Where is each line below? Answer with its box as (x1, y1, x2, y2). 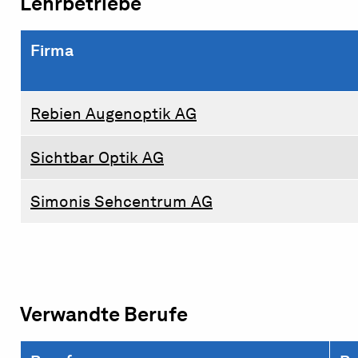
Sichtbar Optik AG (30, 147, 164, 167)
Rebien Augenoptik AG (30, 103, 197, 123)
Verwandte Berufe (20, 301, 188, 326)
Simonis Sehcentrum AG (30, 191, 213, 211)
